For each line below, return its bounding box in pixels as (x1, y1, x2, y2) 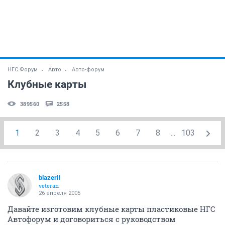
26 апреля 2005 (39, 189, 80, 196)
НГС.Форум (8, 66, 38, 73)
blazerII (39, 173, 61, 181)
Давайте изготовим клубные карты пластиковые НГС (8, 203, 215, 214)
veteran (39, 181, 59, 189)
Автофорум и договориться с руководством (8, 213, 176, 224)
